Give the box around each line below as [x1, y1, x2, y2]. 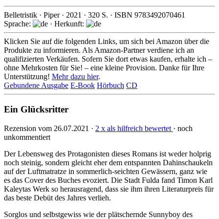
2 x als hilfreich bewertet [95, 124, 173, 132]
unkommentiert [4, 132, 50, 141]
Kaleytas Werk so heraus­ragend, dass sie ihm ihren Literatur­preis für [4, 184, 214, 193]
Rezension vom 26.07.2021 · [4, 124, 95, 132]
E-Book [70, 81, 95, 90]
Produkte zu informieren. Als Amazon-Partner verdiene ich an [4, 46, 194, 55]
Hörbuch [97, 81, 124, 90]
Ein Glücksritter [4, 104, 68, 114]
